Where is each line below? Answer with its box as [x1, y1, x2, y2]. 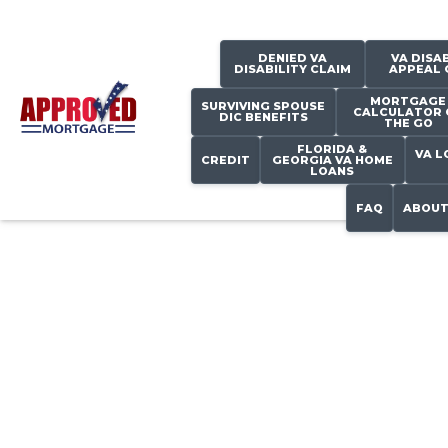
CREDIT [200, 152, 250, 167]
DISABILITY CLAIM [233, 62, 351, 76]
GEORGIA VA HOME [271, 152, 393, 167]
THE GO [383, 115, 433, 130]
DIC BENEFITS [218, 110, 308, 124]
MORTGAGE [370, 93, 446, 108]
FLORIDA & [297, 141, 367, 156]
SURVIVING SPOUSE [201, 99, 325, 113]
